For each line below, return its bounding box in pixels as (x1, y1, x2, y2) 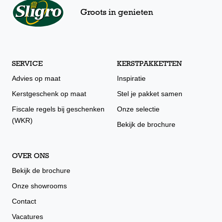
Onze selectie (117, 105, 160, 113)
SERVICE (12, 61, 43, 68)
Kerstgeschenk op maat (12, 90, 86, 98)
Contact (12, 197, 36, 206)
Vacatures (12, 213, 43, 221)
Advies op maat (12, 74, 60, 83)
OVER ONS (12, 153, 49, 161)
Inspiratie (117, 74, 146, 83)
